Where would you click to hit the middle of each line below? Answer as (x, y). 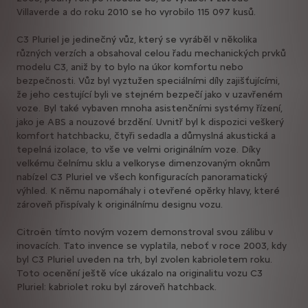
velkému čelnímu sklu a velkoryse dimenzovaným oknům (143, 163)
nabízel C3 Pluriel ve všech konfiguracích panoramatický (142, 177)
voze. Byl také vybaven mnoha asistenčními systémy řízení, (150, 108)
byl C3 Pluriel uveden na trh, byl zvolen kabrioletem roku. (144, 259)
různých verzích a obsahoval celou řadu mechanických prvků (151, 53)
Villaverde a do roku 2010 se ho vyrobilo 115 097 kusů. (136, 12)
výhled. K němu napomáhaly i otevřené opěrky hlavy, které (148, 190)
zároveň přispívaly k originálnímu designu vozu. (120, 204)
